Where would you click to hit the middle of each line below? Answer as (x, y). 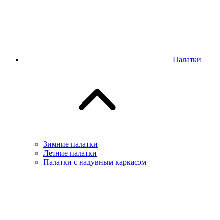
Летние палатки (70, 153)
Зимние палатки (70, 144)
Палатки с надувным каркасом (95, 162)
